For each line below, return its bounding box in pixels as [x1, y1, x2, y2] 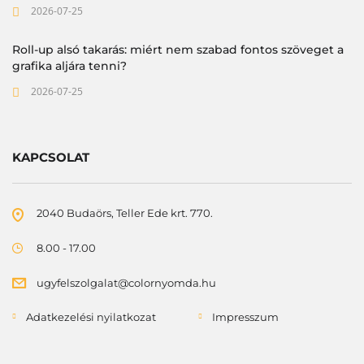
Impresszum [212, 310, 279, 323]
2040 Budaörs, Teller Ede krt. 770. [37, 206, 213, 219]
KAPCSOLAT [12, 149, 89, 165]
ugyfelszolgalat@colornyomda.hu [37, 275, 216, 289]
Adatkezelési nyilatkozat [26, 310, 156, 323]
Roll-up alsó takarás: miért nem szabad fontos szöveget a [12, 41, 344, 57]
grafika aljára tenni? [12, 58, 127, 73]
